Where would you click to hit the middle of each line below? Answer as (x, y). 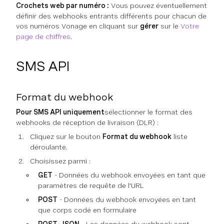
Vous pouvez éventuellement (158, 6)
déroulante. (49, 147)
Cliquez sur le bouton (66, 137)
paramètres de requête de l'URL (91, 186)
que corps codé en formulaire (87, 210)
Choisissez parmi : (60, 161)
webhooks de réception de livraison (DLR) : (87, 123)
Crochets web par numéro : (62, 6)
